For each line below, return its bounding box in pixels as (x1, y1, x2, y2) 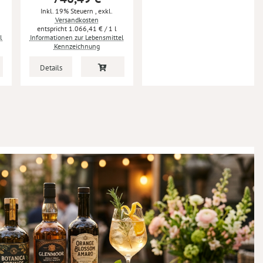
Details (39, 63, 62, 73)
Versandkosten (55, 15, 99, 24)
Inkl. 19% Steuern (41, 6, 96, 15)
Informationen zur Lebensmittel (29, 33, 124, 42)
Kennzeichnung (53, 42, 100, 50)
